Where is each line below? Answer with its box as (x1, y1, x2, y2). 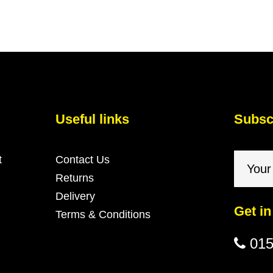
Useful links (55, 112, 129, 127)
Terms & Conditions (55, 208, 151, 221)
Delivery (55, 190, 95, 202)
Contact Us (55, 154, 110, 166)
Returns (55, 172, 94, 184)
